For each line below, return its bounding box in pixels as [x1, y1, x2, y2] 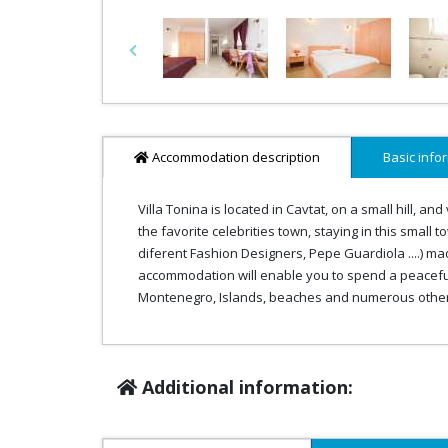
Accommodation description [149, 147, 320, 166]
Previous [131, 48, 186, 67]
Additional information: [137, 374, 353, 399]
